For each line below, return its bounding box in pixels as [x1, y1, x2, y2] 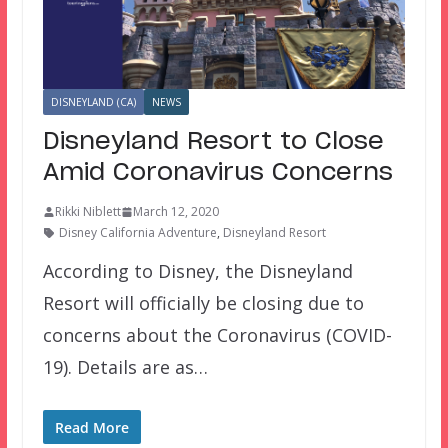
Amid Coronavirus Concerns [42, 161, 393, 186]
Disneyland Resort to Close [42, 130, 384, 155]
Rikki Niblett [54, 203, 121, 221]
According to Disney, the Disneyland [42, 259, 353, 284]
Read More [54, 418, 129, 438]
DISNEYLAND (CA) [50, 95, 136, 110]
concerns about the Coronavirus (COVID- [42, 323, 392, 348]
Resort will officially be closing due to [42, 291, 364, 316]
